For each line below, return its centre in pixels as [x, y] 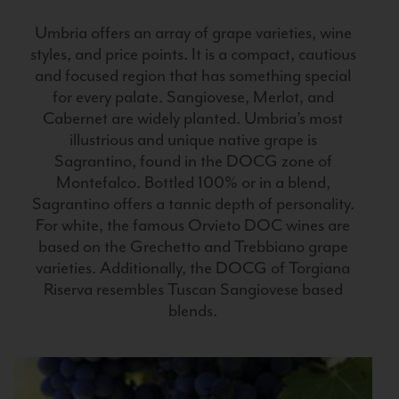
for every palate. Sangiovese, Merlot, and [193, 98]
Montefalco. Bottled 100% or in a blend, [193, 183]
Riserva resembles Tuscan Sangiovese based [193, 290]
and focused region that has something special [193, 76]
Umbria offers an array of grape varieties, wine [193, 33]
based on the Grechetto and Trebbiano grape [193, 247]
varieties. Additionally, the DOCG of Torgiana [193, 269]
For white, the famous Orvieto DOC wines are [193, 226]
